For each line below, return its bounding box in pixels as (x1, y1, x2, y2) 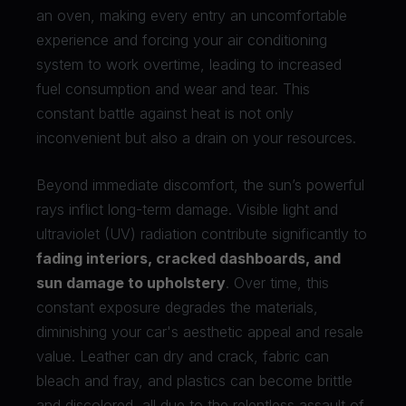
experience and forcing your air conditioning (36, 30, 327, 49)
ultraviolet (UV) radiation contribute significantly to (36, 224, 367, 243)
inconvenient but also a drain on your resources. (36, 128, 356, 147)
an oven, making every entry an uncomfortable (36, 5, 347, 24)
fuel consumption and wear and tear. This (36, 79, 310, 98)
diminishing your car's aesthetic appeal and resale (36, 322, 363, 341)
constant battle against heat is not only (36, 103, 294, 122)
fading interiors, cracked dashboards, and (36, 248, 341, 267)
